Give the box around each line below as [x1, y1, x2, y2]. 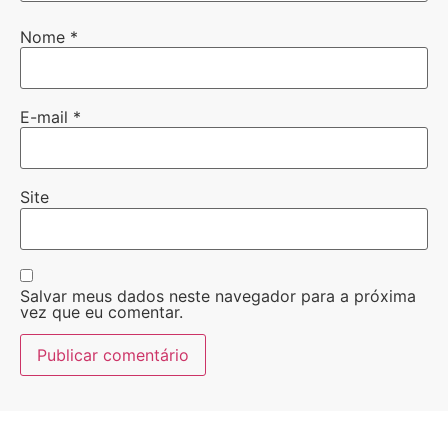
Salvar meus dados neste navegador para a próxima [20, 286, 416, 307]
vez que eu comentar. [20, 302, 183, 323]
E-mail [20, 106, 73, 127]
